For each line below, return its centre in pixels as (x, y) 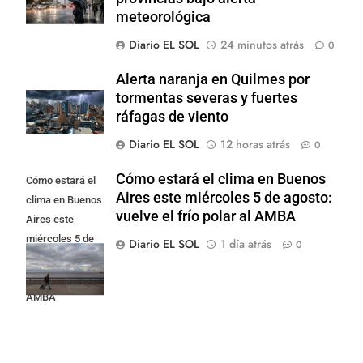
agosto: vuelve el (64, 258)
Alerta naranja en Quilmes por (213, 79)
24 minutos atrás (262, 44)
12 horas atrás (255, 144)
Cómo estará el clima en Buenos (221, 179)
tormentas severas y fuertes (207, 98)
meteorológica (163, 17)
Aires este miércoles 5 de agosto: (224, 197)
